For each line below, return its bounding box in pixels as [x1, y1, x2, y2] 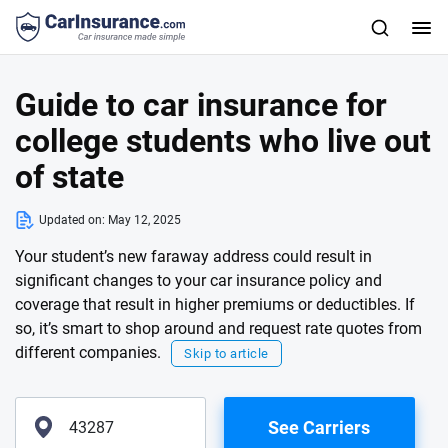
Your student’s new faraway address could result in [15, 247, 372, 266]
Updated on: [39, 213, 108, 227]
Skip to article [184, 346, 269, 361]
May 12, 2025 [108, 213, 181, 227]
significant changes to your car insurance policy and [15, 271, 382, 290]
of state [15, 158, 124, 196]
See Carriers [268, 416, 371, 438]
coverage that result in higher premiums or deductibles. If [15, 295, 415, 314]
